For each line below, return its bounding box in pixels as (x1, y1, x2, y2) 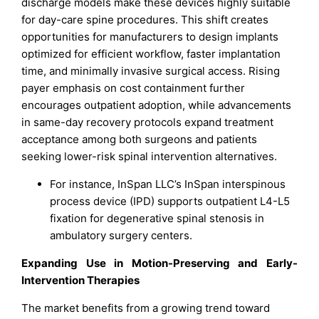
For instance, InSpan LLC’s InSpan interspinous (50, 177, 286, 191)
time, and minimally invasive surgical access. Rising (21, 63, 281, 78)
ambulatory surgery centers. (50, 228, 193, 242)
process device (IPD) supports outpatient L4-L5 (50, 194, 291, 208)
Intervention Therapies (21, 273, 140, 287)
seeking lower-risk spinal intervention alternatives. (21, 149, 278, 163)
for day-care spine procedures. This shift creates (21, 12, 269, 26)
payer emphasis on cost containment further (21, 80, 246, 95)
